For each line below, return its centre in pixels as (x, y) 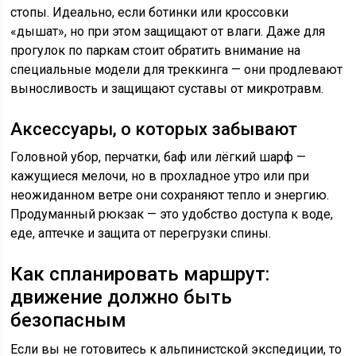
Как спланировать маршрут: (140, 274)
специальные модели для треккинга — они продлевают (177, 70)
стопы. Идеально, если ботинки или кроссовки (150, 12)
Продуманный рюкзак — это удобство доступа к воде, (172, 214)
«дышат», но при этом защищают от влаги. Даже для (168, 31)
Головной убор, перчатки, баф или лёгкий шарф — (159, 157)
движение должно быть (122, 297)
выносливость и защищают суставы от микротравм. (167, 89)
